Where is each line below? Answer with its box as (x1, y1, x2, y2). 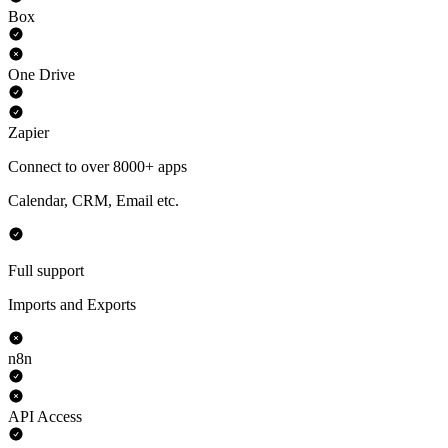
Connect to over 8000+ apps (8, 158, 187, 176)
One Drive (8, 66, 75, 84)
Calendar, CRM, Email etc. (8, 192, 179, 210)
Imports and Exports (8, 296, 136, 314)
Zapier (8, 124, 49, 142)
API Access (8, 408, 82, 426)
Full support (8, 262, 84, 280)
